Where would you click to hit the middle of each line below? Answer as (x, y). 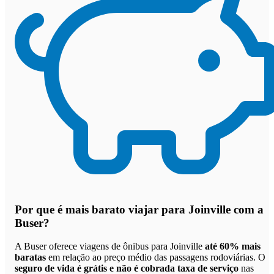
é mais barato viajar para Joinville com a (161, 209)
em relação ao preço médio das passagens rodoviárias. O (156, 257)
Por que (36, 209)
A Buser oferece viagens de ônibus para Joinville (110, 246)
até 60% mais (233, 246)
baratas (30, 257)
